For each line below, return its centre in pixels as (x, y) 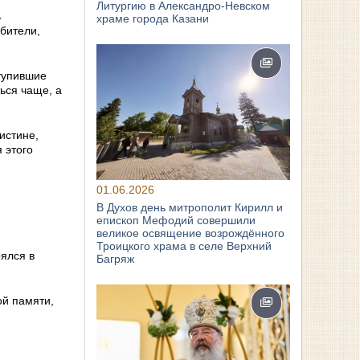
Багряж (116, 258)
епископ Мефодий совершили (176, 220)
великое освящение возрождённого (191, 233)
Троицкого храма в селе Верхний (184, 245)
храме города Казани (153, 18)
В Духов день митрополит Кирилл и (190, 207)
